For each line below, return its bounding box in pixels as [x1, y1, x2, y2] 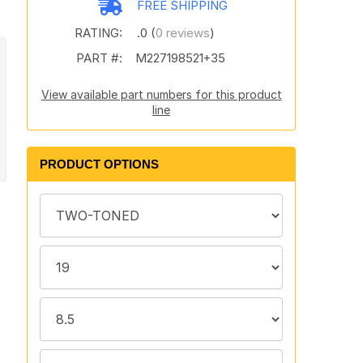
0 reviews [155, 25, 210, 41]
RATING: [74, 25, 122, 41]
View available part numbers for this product [41, 88, 282, 101]
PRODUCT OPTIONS [39, 157, 159, 171]
